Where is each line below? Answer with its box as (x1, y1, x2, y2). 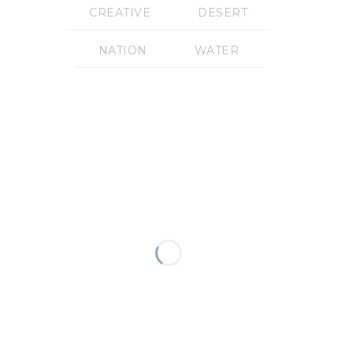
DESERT (198, 5, 248, 20)
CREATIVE (89, 5, 151, 20)
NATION (98, 43, 147, 58)
